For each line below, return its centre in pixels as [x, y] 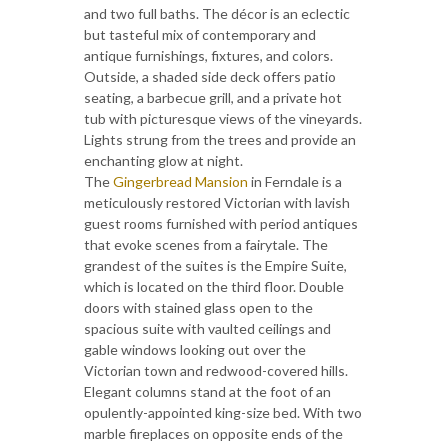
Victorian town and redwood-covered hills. [216, 371]
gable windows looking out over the [195, 350]
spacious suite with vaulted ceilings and [207, 329]
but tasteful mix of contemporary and [200, 35]
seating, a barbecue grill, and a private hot [213, 98]
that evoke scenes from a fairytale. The [206, 245]
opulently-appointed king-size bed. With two [223, 413]
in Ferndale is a [295, 182]
